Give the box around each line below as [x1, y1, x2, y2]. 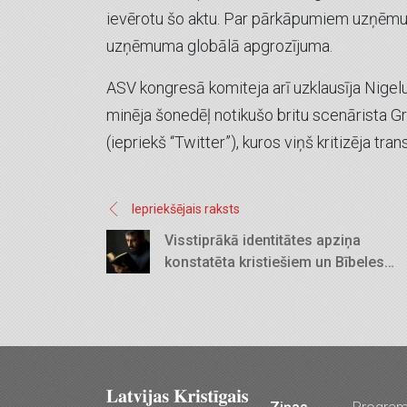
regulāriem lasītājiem [164, 274, 305, 293]
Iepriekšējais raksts [132, 201, 240, 216]
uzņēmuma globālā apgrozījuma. [106, 35, 333, 55]
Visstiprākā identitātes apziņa [164, 231, 361, 249]
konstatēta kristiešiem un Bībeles [164, 253, 384, 271]
